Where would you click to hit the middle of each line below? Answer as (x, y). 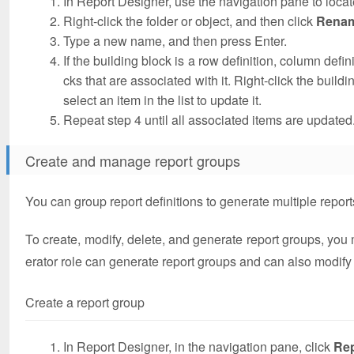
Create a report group (85, 302)
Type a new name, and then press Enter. (175, 41)
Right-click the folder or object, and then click (190, 21)
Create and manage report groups (133, 160)
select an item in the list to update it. (162, 100)
